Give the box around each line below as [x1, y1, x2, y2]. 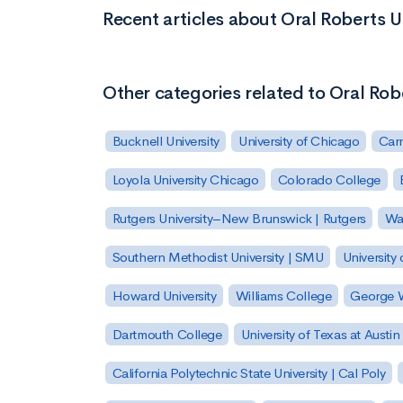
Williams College [235, 286, 332, 304]
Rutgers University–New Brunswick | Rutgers [112, 210, 366, 228]
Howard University [112, 286, 217, 304]
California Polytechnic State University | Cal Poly [112, 363, 386, 381]
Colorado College [277, 171, 381, 189]
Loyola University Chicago [112, 171, 259, 189]
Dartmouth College [112, 325, 222, 343]
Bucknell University [112, 132, 219, 150]
